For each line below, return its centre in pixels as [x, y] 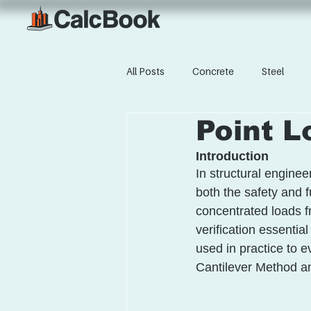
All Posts [145, 71]
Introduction [232, 156]
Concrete [213, 71]
